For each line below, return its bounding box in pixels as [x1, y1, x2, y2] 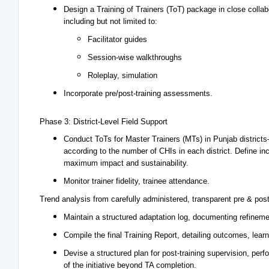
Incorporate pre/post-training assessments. [64, 89, 213, 98]
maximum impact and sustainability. [64, 159, 191, 168]
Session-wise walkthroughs [88, 53, 182, 62]
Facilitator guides [88, 35, 147, 44]
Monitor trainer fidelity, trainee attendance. [64, 177, 210, 186]
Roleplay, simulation [88, 71, 160, 80]
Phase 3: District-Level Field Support [40, 117, 168, 126]
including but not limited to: [64, 17, 157, 26]
